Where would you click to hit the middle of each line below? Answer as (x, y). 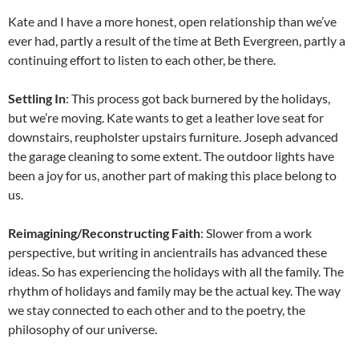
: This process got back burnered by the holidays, (198, 98)
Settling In (37, 98)
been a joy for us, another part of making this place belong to (172, 175)
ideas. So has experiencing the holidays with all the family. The (176, 271)
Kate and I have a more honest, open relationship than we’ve (172, 21)
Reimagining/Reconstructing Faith (104, 232)
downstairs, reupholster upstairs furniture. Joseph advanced (173, 136)
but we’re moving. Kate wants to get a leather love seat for (166, 117)
